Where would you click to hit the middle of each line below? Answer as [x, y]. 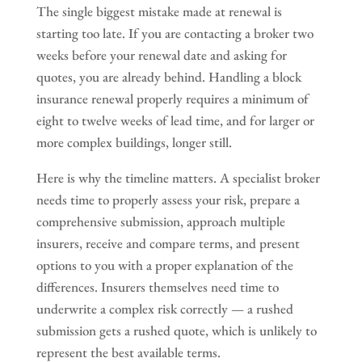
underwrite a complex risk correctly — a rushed [164, 308]
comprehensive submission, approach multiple [160, 221]
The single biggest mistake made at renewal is [159, 11]
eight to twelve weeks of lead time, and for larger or [175, 120]
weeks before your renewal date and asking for [161, 55]
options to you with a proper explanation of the [164, 265]
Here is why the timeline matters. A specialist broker [178, 177]
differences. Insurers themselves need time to [157, 286]
